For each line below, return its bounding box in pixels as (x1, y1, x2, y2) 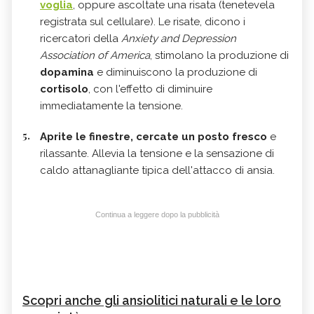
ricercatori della (40, 32, 121, 45)
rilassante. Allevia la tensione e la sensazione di (40, 146, 274, 160)
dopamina (40, 65, 94, 78)
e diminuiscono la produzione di (94, 65, 257, 78)
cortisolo (40, 82, 88, 95)
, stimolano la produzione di (150, 48, 289, 62)
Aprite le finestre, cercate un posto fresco (40, 130, 267, 143)
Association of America (40, 48, 150, 62)
